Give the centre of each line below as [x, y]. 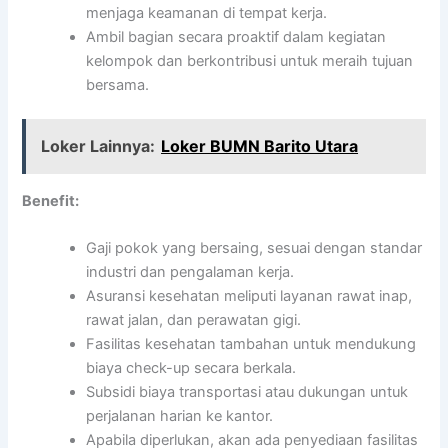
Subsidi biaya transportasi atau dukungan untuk [247, 391]
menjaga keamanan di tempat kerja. [207, 12]
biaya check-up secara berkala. [191, 367]
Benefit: [51, 200]
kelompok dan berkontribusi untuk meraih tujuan [250, 60]
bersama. [118, 84]
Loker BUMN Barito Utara [260, 146]
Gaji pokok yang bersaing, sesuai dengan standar [254, 247]
